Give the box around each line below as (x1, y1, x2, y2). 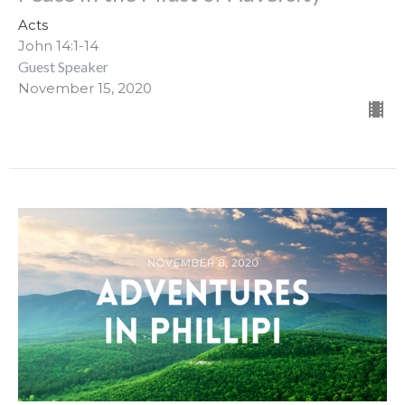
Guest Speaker (18, 58, 108, 76)
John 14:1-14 (18, 37, 99, 55)
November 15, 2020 (18, 80, 152, 98)
